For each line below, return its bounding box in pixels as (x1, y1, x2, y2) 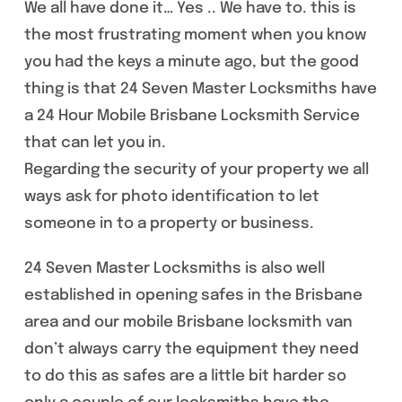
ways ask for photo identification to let (23, 189, 319, 205)
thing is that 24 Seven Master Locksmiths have (23, 82, 377, 98)
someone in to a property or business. (23, 216, 314, 232)
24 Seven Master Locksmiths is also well (23, 261, 325, 277)
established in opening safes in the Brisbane (23, 288, 363, 304)
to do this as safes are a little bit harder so (23, 369, 346, 385)
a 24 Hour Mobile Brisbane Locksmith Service (23, 109, 360, 125)
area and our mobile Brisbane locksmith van (23, 315, 353, 331)
